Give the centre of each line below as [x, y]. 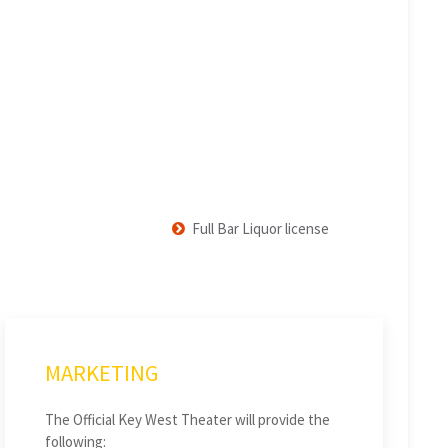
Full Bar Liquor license [261, 229]
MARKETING [101, 372]
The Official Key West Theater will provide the [187, 419]
